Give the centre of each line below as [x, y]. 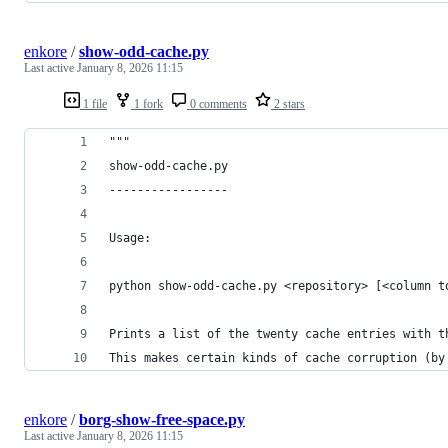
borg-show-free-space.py [162, 419]
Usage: [130, 237]
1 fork [147, 103]
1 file [93, 103]
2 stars [288, 103]
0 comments [217, 103]
